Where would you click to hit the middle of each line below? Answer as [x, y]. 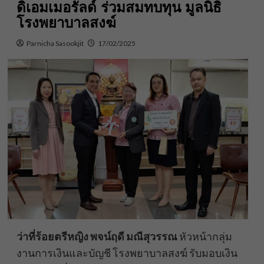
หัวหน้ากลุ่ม [204, 236]
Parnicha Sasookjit [55, 43]
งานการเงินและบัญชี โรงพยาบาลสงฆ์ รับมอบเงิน [127, 253]
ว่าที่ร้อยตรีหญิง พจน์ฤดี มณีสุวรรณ [97, 236]
